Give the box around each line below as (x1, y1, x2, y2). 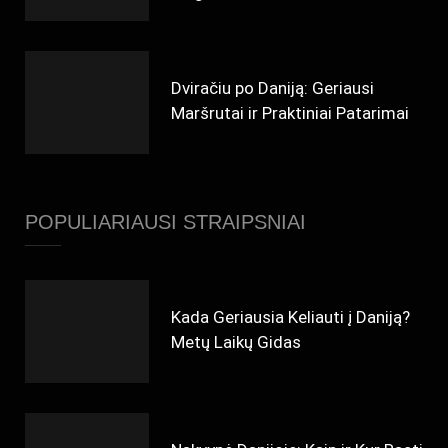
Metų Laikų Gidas (171, 331, 301, 352)
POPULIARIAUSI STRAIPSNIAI (25, 211, 306, 234)
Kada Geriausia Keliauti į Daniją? (171, 306, 410, 327)
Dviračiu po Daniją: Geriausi (171, 77, 374, 98)
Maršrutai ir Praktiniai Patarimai (171, 102, 409, 123)
